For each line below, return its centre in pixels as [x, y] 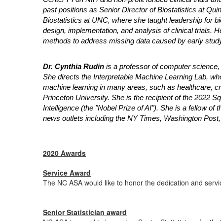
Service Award [67, 173]
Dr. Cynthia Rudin [74, 67]
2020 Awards [64, 153]
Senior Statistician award [85, 212]
